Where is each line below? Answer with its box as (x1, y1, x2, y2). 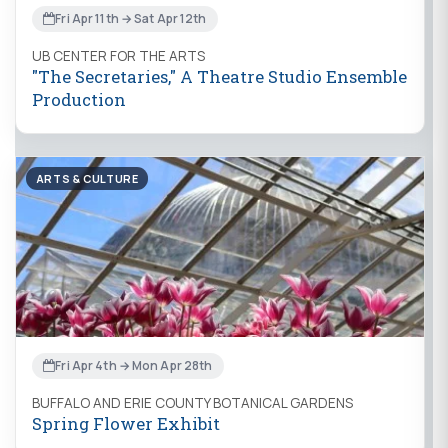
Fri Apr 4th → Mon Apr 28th (55, 357, 213, 375)
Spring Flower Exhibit (32, 411, 220, 435)
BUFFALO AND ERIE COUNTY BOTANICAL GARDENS (32, 393, 353, 412)
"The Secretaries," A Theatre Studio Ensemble (32, 64, 407, 88)
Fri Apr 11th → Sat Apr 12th (55, 10, 207, 28)
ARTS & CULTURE (35, 170, 139, 186)
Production (32, 87, 126, 111)
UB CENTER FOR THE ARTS (32, 46, 205, 65)
